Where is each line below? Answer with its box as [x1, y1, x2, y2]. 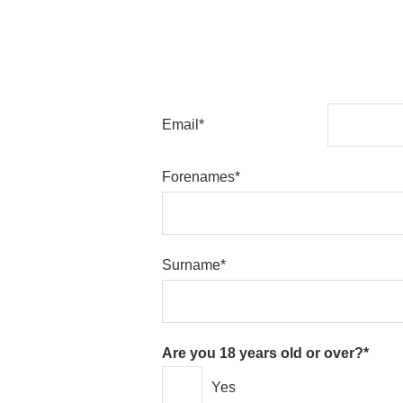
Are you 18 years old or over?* [162, 345, 369, 361]
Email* [162, 117, 204, 133]
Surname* [162, 256, 226, 273]
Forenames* [162, 168, 240, 184]
